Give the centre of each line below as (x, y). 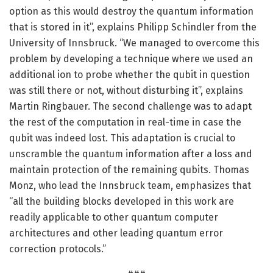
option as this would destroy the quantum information (131, 11)
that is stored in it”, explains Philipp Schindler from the (133, 27)
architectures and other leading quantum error (116, 233)
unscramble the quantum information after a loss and (131, 154)
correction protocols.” (58, 249)
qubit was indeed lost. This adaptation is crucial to (122, 138)
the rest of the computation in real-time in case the (125, 122)
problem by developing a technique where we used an (131, 58)
